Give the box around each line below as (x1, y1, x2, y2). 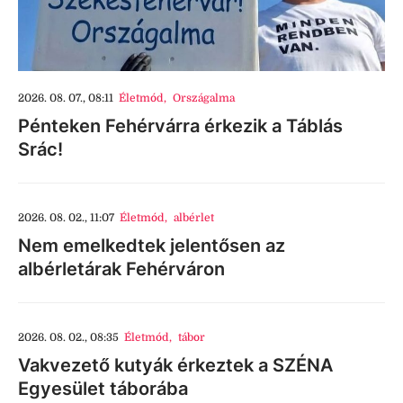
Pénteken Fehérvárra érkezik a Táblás (18, 115, 343, 137)
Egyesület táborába (18, 378, 188, 399)
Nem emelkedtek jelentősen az (18, 235, 285, 256)
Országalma (172, 92, 235, 104)
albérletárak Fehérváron (18, 258, 225, 280)
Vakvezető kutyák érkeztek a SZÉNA (18, 354, 333, 376)
